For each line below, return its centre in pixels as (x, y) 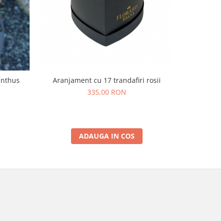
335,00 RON (107, 92)
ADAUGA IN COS (107, 136)
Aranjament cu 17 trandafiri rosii (107, 80)
